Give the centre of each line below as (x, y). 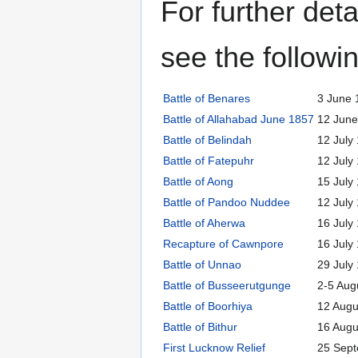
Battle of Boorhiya (208, 306)
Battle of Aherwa (204, 223)
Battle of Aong (198, 181)
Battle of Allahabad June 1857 (239, 119)
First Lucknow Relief (214, 347)
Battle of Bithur (200, 326)
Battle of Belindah (207, 139)
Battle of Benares (207, 98)
